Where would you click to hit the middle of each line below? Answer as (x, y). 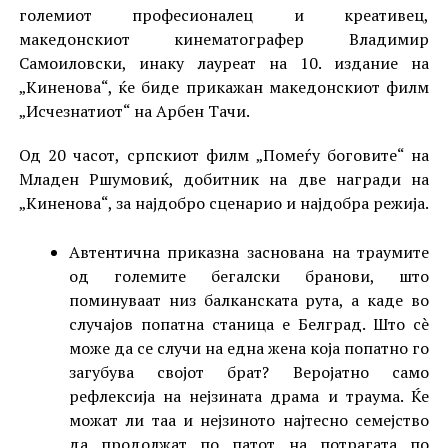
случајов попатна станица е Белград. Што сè (249, 324)
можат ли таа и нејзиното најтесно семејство (249, 420)
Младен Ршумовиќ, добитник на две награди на (224, 179)
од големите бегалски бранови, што (249, 276)
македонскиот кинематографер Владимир (224, 39)
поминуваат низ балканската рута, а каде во (249, 300)
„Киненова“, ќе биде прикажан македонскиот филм (224, 87)
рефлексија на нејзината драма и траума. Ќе (249, 396)
